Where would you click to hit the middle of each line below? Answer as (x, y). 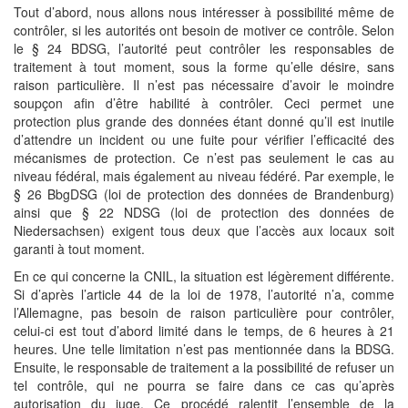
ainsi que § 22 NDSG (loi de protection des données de (204, 212)
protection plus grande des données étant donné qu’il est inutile (204, 121)
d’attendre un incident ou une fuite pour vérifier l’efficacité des (204, 139)
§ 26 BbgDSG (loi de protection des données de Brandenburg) (204, 194)
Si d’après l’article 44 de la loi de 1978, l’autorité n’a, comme (204, 294)
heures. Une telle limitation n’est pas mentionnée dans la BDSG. (204, 349)
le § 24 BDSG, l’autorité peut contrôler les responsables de (204, 48)
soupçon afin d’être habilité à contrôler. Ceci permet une (204, 103)
